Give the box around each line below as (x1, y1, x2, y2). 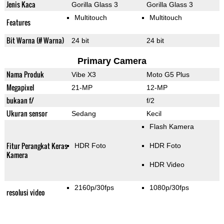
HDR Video (149, 160, 184, 169)
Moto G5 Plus (146, 70, 189, 79)
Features (6, 17, 30, 28)
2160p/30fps (74, 183, 114, 192)
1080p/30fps (149, 183, 189, 192)
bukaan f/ (6, 95, 34, 106)
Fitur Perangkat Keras (6, 140, 67, 151)
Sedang (71, 109, 96, 118)
